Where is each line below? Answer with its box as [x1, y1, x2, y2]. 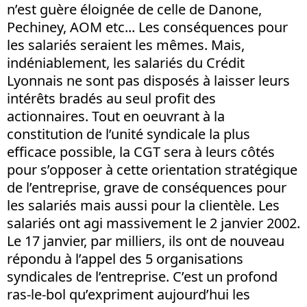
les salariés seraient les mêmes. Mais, [7, 36, 245, 54]
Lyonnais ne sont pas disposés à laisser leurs [7, 71, 290, 90]
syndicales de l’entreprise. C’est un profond [7, 267, 278, 286]
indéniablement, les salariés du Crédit [7, 53, 245, 72]
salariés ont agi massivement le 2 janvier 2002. [7, 214, 300, 232]
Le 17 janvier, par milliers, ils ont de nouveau [7, 232, 284, 250]
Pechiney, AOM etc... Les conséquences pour [7, 18, 288, 36]
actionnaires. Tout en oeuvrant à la [7, 107, 225, 125]
